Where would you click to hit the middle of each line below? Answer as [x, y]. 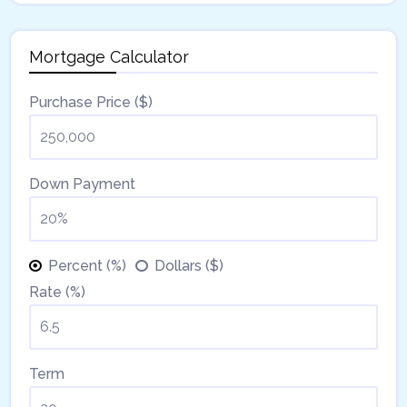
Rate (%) [57, 292]
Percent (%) [87, 265]
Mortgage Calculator [109, 56]
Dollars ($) [189, 265]
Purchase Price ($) [91, 102]
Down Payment [82, 184]
